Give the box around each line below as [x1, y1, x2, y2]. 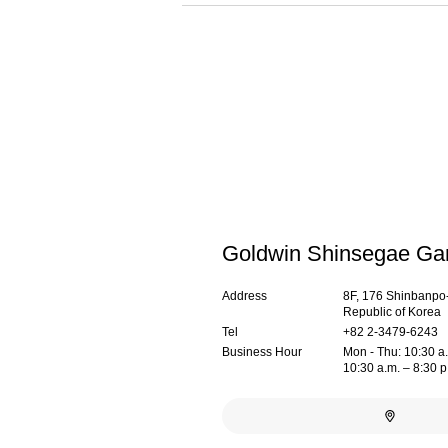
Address [222, 288, 267, 303]
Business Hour [222, 344, 302, 359]
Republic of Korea [343, 304, 442, 319]
